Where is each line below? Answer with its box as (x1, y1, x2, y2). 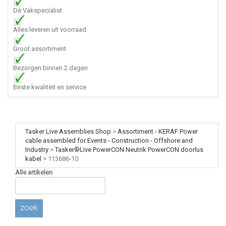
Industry (25, 146, 48, 153)
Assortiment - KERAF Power (118, 128, 198, 135)
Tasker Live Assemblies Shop (25, 128, 111, 135)
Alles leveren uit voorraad (13, 26, 86, 33)
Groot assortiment (13, 45, 66, 52)
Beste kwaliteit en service (13, 83, 86, 91)
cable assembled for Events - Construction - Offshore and (25, 137, 193, 144)
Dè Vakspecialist (13, 7, 62, 14)
